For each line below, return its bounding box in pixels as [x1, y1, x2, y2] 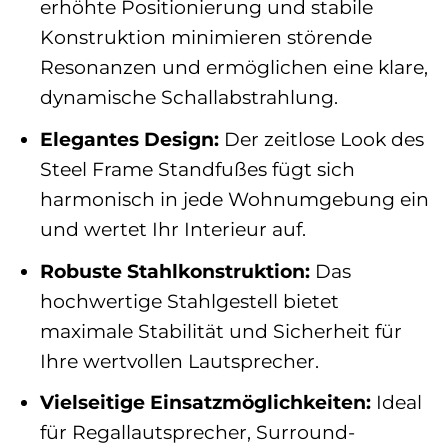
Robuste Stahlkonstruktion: [39, 258, 310, 283]
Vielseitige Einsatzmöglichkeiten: [39, 390, 371, 415]
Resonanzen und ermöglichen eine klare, [39, 55, 428, 80]
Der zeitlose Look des [218, 127, 424, 151]
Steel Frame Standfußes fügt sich [39, 157, 355, 181]
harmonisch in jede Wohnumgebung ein [39, 187, 429, 211]
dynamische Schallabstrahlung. [39, 85, 338, 110]
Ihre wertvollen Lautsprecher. [39, 348, 319, 373]
